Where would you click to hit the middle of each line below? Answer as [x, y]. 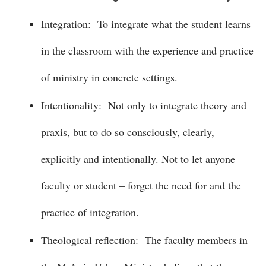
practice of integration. [90, 212]
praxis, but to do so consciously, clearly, [128, 132]
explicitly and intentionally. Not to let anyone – [142, 159]
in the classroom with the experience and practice [147, 50]
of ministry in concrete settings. [109, 77]
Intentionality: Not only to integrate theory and [144, 105]
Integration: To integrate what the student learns [146, 24]
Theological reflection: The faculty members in [144, 240]
